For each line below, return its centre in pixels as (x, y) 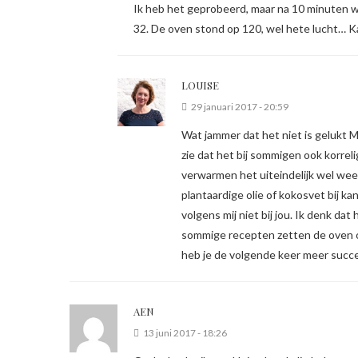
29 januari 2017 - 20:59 (240, 106)
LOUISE (200, 85)
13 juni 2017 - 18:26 (185, 332)
